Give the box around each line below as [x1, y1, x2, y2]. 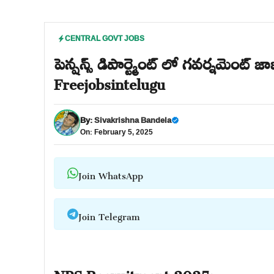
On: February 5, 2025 [80, 125, 153, 139]
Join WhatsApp [78, 161, 143, 185]
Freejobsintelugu [54, 64, 165, 99]
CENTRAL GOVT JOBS [65, 31, 144, 45]
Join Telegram [78, 202, 140, 226]
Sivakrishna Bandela [94, 113, 171, 127]
